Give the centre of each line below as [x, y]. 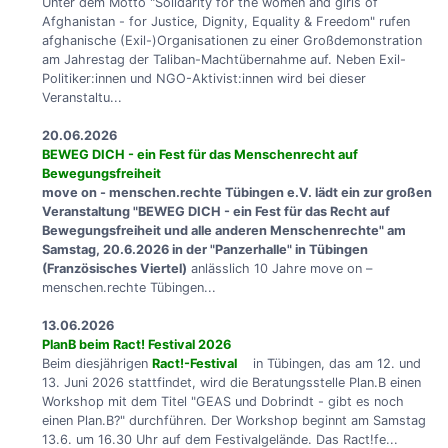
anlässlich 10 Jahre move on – [279, 268]
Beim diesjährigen [96, 363]
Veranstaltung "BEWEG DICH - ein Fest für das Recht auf [215, 211]
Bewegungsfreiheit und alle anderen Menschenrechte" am [223, 230]
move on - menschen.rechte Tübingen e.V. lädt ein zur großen [236, 192]
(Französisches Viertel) [114, 268]
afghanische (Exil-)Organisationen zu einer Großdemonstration [231, 40]
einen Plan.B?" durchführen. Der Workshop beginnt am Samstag [233, 420]
